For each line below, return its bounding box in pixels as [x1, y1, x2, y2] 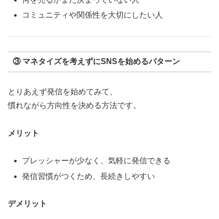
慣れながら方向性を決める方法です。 [8, 101, 141, 109]
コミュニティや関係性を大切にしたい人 [22, 11, 163, 20]
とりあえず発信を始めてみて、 [8, 87, 117, 96]
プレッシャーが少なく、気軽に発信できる [22, 156, 171, 165]
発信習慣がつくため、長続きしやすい [22, 172, 155, 180]
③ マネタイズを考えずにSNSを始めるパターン [12, 57, 180, 66]
